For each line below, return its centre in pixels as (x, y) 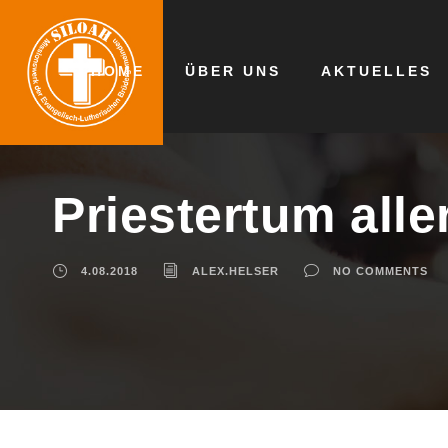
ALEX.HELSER (235, 271)
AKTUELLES (376, 71)
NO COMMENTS (380, 271)
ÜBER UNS (233, 71)
